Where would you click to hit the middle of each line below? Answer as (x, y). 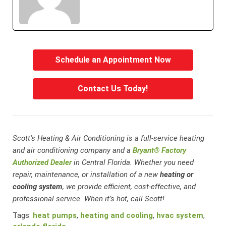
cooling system (38, 186)
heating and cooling (117, 215)
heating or (177, 174)
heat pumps (55, 215)
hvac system (180, 215)
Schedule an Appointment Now (113, 60)
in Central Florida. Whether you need (133, 162)
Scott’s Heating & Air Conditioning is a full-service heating (109, 138)
